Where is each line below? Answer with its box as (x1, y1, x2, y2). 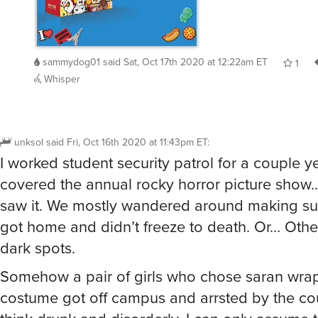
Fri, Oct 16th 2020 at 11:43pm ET (67, 134, 207, 150)
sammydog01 (43, 54, 100, 70)
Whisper (41, 71, 80, 87)
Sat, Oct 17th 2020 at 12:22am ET (124, 54, 268, 70)
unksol (14, 134, 43, 150)
